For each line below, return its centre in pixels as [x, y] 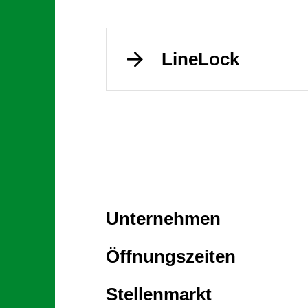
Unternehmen [163, 219]
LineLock [200, 59]
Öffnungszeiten [171, 256]
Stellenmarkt [159, 294]
